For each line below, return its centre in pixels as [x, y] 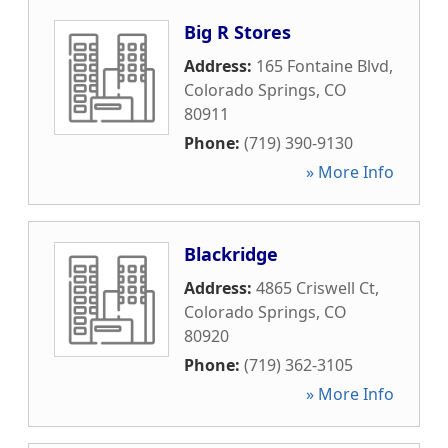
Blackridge [231, 254]
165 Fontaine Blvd [322, 66]
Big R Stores [237, 32]
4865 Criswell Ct [315, 288]
